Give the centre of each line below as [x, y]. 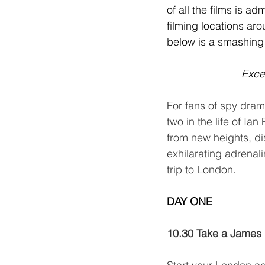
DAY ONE [190, 202]
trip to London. [201, 170]
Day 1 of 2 [191, 218]
